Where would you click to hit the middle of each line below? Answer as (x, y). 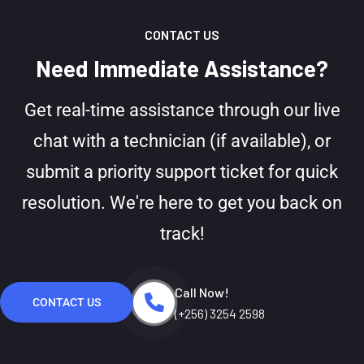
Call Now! (202, 292)
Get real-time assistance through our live (182, 110)
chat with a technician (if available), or (182, 141)
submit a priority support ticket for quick (182, 171)
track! (182, 233)
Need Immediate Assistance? (182, 68)
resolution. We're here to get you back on (182, 202)
